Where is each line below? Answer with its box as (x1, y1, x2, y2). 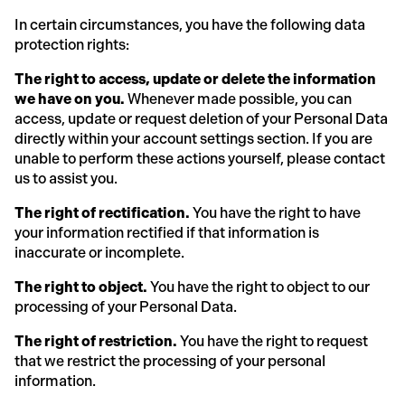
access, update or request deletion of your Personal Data (14, 109, 388, 127)
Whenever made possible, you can (125, 89, 352, 108)
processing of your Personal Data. (14, 297, 237, 316)
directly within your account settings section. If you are (14, 129, 372, 147)
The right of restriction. (14, 332, 177, 350)
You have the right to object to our (147, 278, 370, 296)
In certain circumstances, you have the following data (14, 15, 365, 33)
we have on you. (14, 89, 125, 108)
